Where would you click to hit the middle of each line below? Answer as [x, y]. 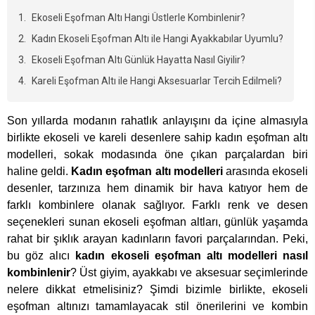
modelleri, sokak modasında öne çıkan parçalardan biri [157, 155]
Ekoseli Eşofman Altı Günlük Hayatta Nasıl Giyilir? [139, 60]
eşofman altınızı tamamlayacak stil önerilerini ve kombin [157, 307]
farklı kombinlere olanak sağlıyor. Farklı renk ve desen [157, 205]
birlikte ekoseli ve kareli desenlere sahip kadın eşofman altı [157, 138]
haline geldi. [39, 172]
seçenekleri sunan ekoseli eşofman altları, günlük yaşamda [157, 222]
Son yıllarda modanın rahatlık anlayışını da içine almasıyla [157, 121]
